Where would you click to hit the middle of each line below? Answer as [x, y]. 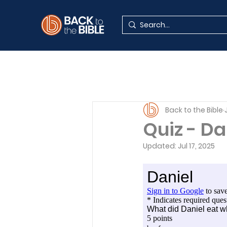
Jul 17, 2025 [196, 146]
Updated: [160, 146]
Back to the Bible [194, 110]
